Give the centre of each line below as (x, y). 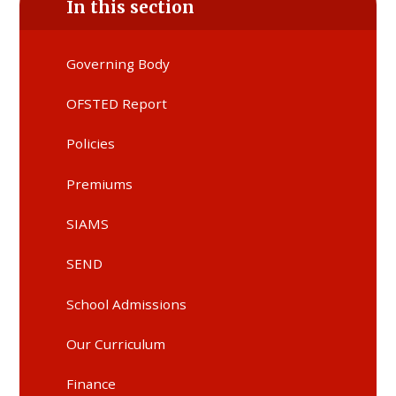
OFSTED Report (117, 103)
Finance (91, 384)
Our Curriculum (116, 343)
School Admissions (127, 304)
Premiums (100, 183)
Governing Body (118, 63)
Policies (91, 144)
